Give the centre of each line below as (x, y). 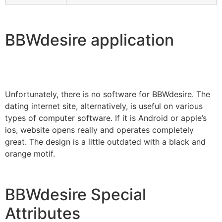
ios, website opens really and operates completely (99, 130)
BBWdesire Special (76, 195)
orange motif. (30, 154)
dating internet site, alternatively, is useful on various (104, 106)
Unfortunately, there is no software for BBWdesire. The (108, 94)
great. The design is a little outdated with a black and (105, 142)
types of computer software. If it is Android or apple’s (106, 118)
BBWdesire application (89, 40)
